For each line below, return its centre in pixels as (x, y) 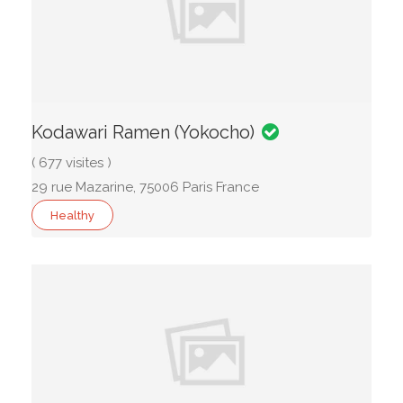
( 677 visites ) (72, 163)
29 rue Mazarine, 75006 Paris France (145, 187)
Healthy (72, 215)
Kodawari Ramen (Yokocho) (143, 132)
